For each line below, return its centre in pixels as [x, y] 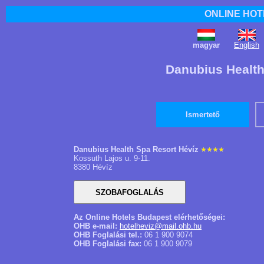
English [247, 45]
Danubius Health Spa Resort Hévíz [136, 149]
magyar [206, 45]
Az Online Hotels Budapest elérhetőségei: [149, 217]
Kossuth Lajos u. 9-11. [112, 158]
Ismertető [203, 115]
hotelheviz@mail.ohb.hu [161, 226]
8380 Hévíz [93, 167]
